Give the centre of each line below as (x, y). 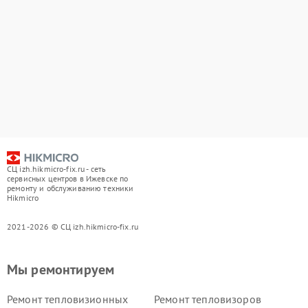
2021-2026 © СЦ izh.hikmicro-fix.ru (73, 227)
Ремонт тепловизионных (68, 299)
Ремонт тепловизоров (208, 299)
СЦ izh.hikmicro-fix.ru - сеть (57, 169)
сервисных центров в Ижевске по (68, 179)
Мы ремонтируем (61, 270)
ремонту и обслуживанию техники (70, 188)
